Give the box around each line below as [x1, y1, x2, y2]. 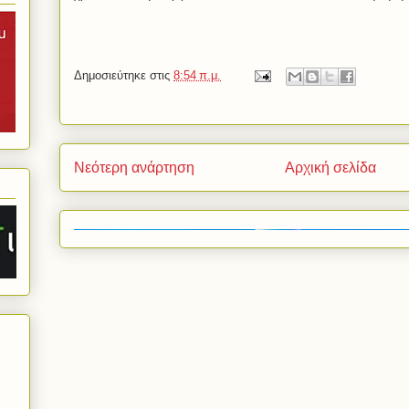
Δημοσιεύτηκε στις [74, 68, 173, 83]
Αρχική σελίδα [285, 160, 376, 176]
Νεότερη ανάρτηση [74, 160, 194, 176]
